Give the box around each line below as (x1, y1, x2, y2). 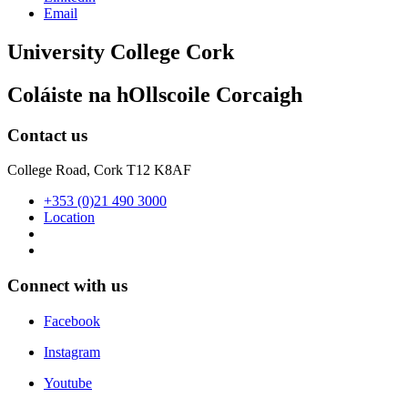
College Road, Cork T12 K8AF (7, 162, 191, 178)
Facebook (44, 312, 100, 329)
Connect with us (7, 276, 127, 296)
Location (44, 209, 95, 226)
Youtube (44, 374, 92, 391)
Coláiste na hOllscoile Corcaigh (7, 82, 302, 107)
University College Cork (7, 39, 234, 64)
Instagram (44, 343, 100, 360)
